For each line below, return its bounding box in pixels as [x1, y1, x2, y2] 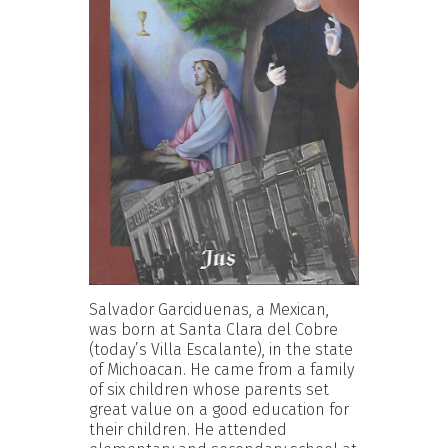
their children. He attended [89, 419, 287, 439]
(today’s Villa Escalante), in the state [89, 339, 353, 359]
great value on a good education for [89, 399, 349, 419]
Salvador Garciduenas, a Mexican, [89, 299, 329, 319]
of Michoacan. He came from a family [89, 359, 354, 379]
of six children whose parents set [89, 379, 329, 399]
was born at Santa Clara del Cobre [89, 319, 338, 339]
